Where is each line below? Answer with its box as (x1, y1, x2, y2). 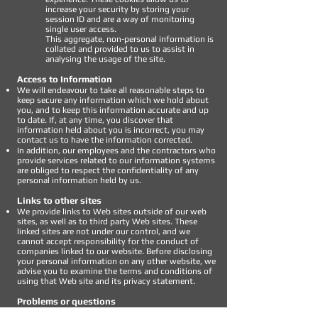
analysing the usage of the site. (45, 54, 165, 64)
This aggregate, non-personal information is (45, 34, 214, 44)
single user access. (45, 24, 116, 34)
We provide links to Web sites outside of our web (17, 207, 207, 216)
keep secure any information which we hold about (17, 95, 209, 105)
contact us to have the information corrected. (17, 135, 192, 145)
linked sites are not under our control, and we (17, 226, 190, 236)
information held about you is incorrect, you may (17, 125, 204, 135)
